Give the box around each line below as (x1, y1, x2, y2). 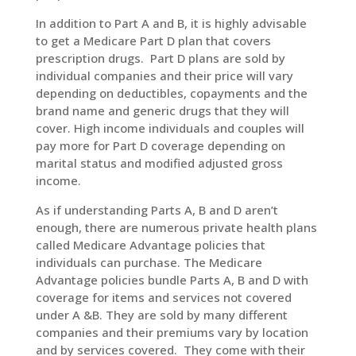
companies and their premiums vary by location (35, 324, 308, 340)
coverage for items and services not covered (35, 289, 292, 305)
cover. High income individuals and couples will (35, 120, 304, 136)
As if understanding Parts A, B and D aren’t (35, 202, 278, 218)
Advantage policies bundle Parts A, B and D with (35, 272, 308, 288)
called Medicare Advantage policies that (35, 237, 265, 253)
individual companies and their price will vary (35, 68, 293, 83)
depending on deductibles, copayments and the (35, 85, 308, 101)
